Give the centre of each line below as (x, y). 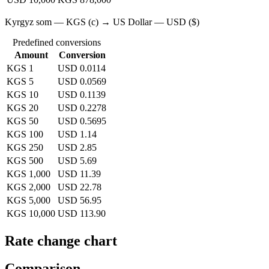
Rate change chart (61, 240)
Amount (31, 55)
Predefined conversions (56, 42)
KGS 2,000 (29, 187)
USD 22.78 (80, 187)
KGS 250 (25, 147)
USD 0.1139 (82, 94)
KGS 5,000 (29, 200)
